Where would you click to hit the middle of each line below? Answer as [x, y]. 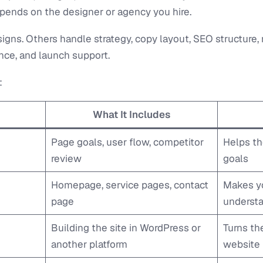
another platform [89, 244]
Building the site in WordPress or [126, 228]
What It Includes [131, 114]
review [66, 159]
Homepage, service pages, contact [129, 185]
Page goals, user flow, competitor [127, 142]
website [241, 244]
